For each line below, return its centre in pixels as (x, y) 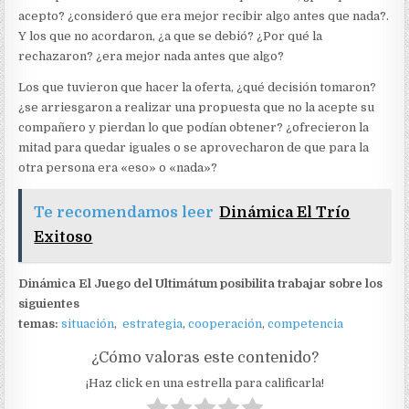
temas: (40, 324)
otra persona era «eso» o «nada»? (118, 168)
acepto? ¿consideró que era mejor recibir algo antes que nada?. (204, 16)
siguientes (49, 304)
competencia (306, 324)
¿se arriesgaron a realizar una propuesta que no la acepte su (197, 108)
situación (88, 324)
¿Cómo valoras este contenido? (204, 358)
